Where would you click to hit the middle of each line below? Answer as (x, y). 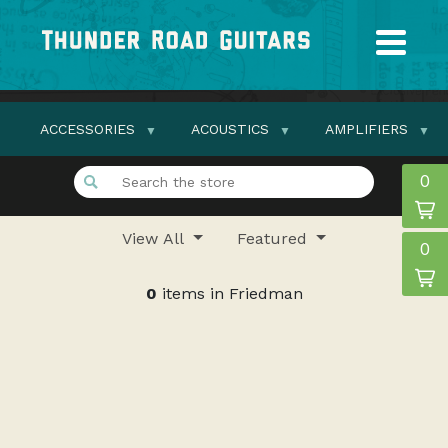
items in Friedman (229, 293)
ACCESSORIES (87, 129)
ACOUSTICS (230, 129)
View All (156, 238)
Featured (274, 238)
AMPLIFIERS (366, 129)
